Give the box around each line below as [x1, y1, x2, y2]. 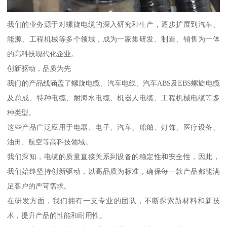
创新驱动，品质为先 [7, 64, 71, 72]
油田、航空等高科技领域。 [7, 137, 93, 146]
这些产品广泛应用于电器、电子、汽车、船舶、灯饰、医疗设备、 [7, 123, 220, 131]
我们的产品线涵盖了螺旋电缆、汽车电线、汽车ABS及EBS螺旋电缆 [7, 79, 220, 87]
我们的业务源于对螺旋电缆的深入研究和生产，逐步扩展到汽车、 [7, 20, 220, 28]
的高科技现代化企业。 [7, 49, 79, 58]
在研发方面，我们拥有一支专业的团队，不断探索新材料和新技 [7, 196, 220, 205]
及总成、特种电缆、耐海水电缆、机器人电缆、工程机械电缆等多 [7, 93, 220, 102]
